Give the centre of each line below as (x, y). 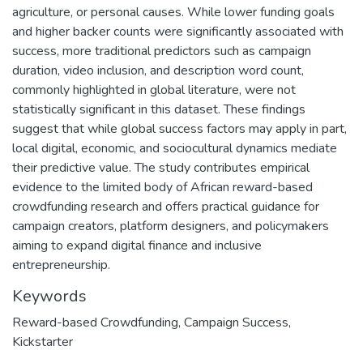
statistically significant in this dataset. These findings (159, 109)
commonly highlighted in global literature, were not (154, 90)
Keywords (49, 296)
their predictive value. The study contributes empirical (161, 167)
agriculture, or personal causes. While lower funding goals (173, 12)
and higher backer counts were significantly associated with (178, 31)
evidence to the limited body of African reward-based (162, 187)
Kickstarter (43, 342)
